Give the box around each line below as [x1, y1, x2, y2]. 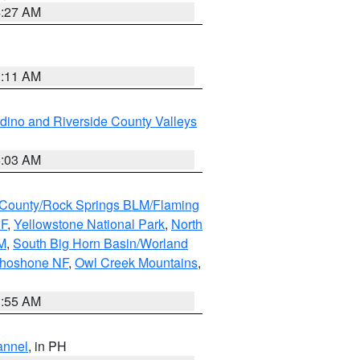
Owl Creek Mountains [75, 253, 198, 272]
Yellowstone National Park [14, 215, 165, 233]
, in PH [28, 337, 67, 355]
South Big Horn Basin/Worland [13, 234, 188, 252]
